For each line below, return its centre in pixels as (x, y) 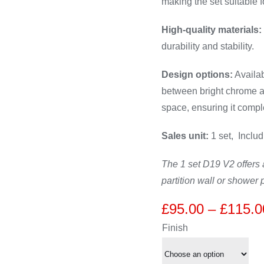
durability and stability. (208, 46)
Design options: (197, 75)
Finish (175, 228)
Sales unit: (185, 136)
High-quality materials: (212, 30)
